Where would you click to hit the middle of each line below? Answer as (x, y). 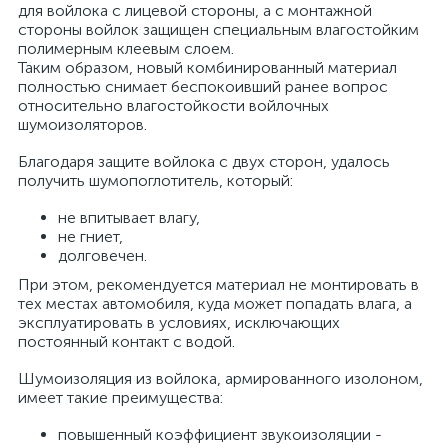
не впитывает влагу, (129, 217)
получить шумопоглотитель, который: (155, 180)
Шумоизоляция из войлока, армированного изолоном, (220, 378)
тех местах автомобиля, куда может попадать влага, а (215, 303)
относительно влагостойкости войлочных (173, 105)
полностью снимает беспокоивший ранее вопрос (203, 86)
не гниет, (90, 236)
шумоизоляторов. (82, 124)
